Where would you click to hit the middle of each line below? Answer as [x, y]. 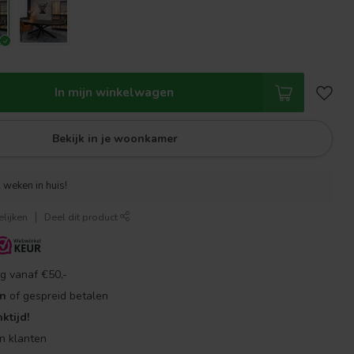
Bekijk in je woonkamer [115, 139]
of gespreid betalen [58, 296]
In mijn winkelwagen [114, 92]
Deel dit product [83, 217]
